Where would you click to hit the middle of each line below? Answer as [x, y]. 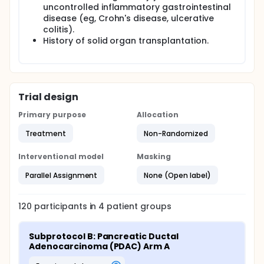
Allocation [158, 115]
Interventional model [61, 156]
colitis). [59, 29]
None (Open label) [177, 175]
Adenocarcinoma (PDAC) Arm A [100, 246]
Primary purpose [52, 115]
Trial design [48, 97]
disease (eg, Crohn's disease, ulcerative [128, 18]
